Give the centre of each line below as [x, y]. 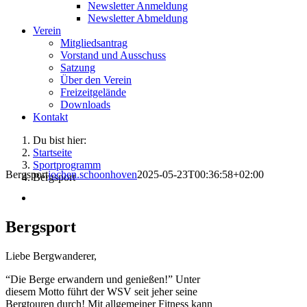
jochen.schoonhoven [93, 174]
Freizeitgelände [93, 92]
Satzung [78, 67]
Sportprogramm [67, 165]
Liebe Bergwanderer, [51, 256]
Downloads [85, 105]
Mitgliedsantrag [94, 43]
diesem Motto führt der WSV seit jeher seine [101, 291]
